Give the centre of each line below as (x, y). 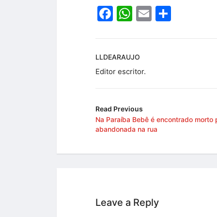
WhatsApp (170, 13)
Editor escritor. (121, 71)
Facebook (149, 13)
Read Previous (119, 108)
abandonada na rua (126, 129)
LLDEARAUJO (118, 57)
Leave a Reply (127, 202)
